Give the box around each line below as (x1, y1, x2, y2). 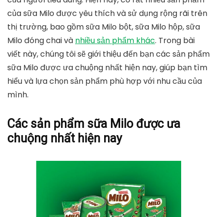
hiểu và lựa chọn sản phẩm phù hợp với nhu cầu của (7, 75, 202, 87)
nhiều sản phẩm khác (75, 34, 155, 46)
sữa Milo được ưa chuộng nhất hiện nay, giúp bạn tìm (7, 62, 207, 73)
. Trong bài (155, 34, 195, 46)
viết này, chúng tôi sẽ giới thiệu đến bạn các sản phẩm (7, 48, 210, 60)
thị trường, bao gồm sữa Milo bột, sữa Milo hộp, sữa (7, 21, 200, 32)
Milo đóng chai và (7, 34, 75, 46)
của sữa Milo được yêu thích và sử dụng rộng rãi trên (7, 7, 207, 19)
